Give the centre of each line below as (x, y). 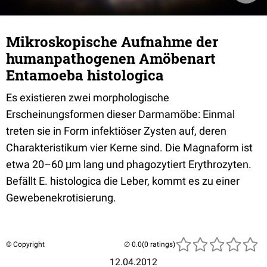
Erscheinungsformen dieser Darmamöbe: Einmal (120, 114)
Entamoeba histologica (85, 75)
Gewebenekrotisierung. (61, 198)
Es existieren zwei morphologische (88, 97)
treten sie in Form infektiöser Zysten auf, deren (116, 131)
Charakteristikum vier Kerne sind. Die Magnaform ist (129, 148)
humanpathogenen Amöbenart (111, 58)
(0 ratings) (159, 244)
